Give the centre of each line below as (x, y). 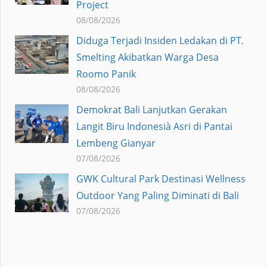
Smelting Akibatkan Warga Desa (147, 57)
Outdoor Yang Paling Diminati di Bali (157, 195)
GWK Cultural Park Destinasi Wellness (161, 178)
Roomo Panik (106, 74)
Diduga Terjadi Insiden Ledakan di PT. (160, 40)
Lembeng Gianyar (116, 143)
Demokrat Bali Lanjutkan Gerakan (151, 109)
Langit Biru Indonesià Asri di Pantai (154, 126)
